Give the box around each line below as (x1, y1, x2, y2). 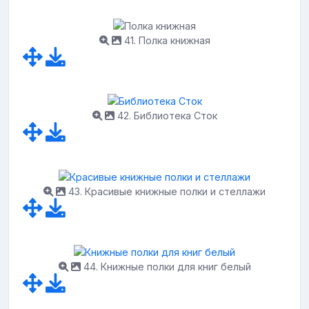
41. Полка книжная (121, 34, 210, 46)
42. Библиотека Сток (114, 110, 217, 122)
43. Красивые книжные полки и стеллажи (66, 185, 266, 197)
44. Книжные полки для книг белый (80, 261, 251, 273)
